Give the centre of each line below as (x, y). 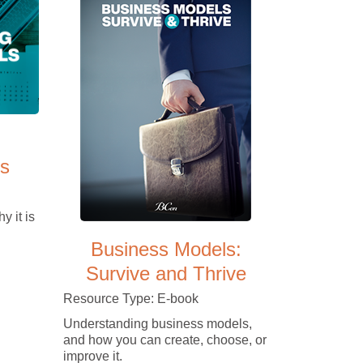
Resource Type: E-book (131, 298)
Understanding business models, (158, 323)
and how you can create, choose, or (165, 340)
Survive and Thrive (166, 273)
